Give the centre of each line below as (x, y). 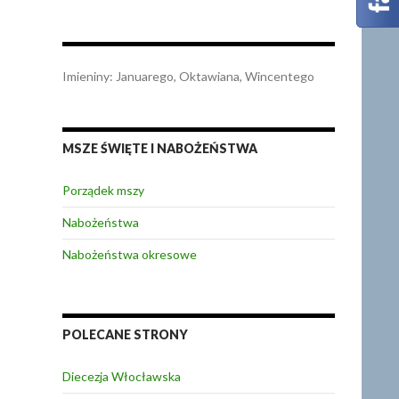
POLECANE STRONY (125, 334)
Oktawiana (209, 76)
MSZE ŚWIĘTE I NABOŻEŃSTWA (160, 148)
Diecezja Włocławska (122, 376)
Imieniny (86, 76)
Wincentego (280, 76)
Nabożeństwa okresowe (130, 254)
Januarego (145, 76)
